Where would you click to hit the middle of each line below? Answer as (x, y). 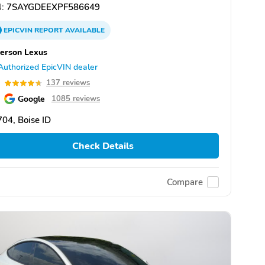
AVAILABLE (84, 30)
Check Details (103, 146)
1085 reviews (76, 99)
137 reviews (68, 83)
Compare (185, 182)
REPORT (49, 30)
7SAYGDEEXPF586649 (52, 7)
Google (31, 99)
